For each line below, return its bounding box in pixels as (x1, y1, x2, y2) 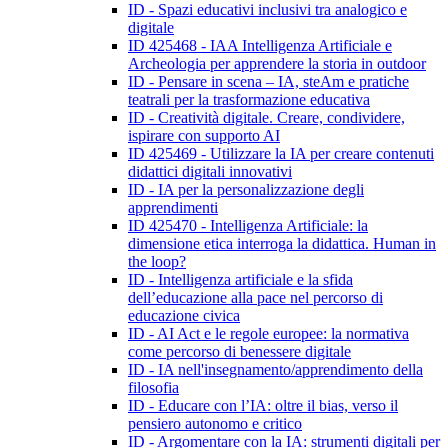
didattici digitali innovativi (128, 163, 292, 181)
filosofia (128, 379, 179, 397)
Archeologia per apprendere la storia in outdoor (128, 55, 426, 73)
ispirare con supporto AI (128, 127, 280, 145)
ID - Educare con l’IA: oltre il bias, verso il (128, 397, 398, 415)
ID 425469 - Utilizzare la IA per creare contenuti (128, 145, 434, 163)
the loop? (128, 253, 186, 271)
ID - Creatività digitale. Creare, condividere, (128, 109, 405, 127)
